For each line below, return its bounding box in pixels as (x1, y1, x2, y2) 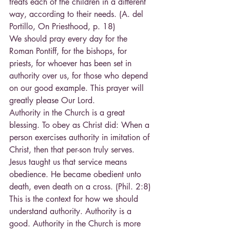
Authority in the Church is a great (9, 107, 127, 119)
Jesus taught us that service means (9, 157, 129, 168)
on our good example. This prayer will (9, 83, 146, 94)
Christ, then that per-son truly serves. (9, 144, 137, 156)
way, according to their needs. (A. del (9, 9, 146, 20)
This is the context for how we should (9, 194, 141, 205)
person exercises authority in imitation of (9, 132, 152, 143)
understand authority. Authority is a (9, 206, 134, 217)
